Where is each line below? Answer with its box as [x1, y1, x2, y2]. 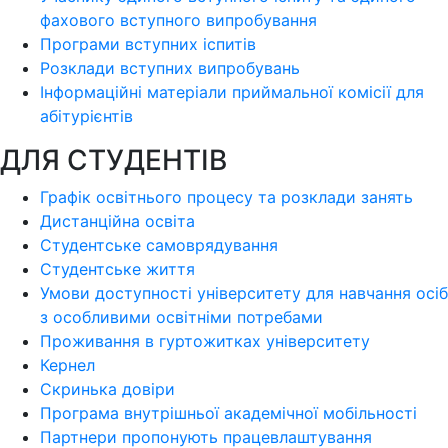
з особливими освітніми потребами [40, 307, 323, 328]
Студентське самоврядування [40, 235, 278, 256]
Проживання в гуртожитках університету [40, 331, 370, 352]
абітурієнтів [40, 106, 133, 127]
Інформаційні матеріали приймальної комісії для [40, 82, 424, 103]
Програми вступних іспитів [40, 34, 256, 55]
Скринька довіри [40, 379, 175, 400]
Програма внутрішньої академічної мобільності [40, 403, 417, 424]
